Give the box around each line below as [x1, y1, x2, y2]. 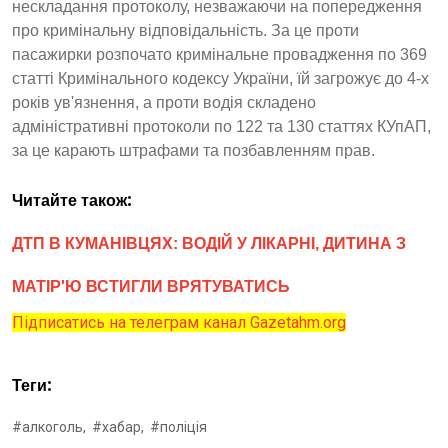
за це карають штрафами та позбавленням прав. [12, 142, 375, 159]
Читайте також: [12, 192, 137, 210]
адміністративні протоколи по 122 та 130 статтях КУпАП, [12, 118, 431, 135]
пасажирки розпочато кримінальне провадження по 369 [12, 46, 427, 63]
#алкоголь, [12, 419, 86, 435]
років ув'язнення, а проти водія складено [12, 94, 316, 111]
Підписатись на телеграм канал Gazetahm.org [12, 313, 346, 332]
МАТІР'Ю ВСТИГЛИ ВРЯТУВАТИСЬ [12, 278, 290, 295]
